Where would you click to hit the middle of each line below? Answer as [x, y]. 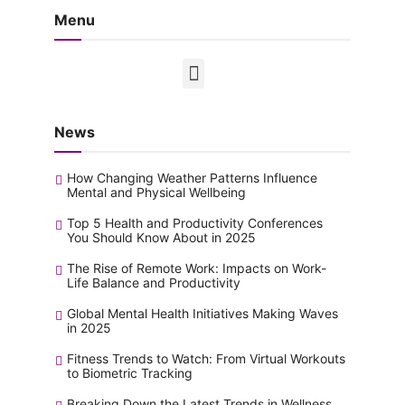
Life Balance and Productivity [154, 283]
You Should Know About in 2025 [161, 237]
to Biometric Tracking [130, 373]
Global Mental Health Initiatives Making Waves [202, 313]
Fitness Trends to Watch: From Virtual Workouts [206, 358]
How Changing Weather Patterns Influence [192, 178]
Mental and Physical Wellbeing [156, 192]
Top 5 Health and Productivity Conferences [195, 223]
